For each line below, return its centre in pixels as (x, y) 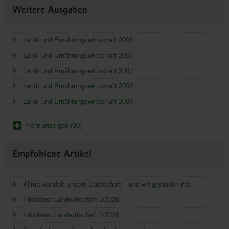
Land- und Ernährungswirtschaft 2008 (78, 86)
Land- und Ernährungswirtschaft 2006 (78, 56)
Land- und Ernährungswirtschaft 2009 (78, 102)
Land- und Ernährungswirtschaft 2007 (78, 71)
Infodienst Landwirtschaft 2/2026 (71, 215)
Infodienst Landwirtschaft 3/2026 (71, 200)
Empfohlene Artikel (52, 155)
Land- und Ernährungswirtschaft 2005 (78, 40)
